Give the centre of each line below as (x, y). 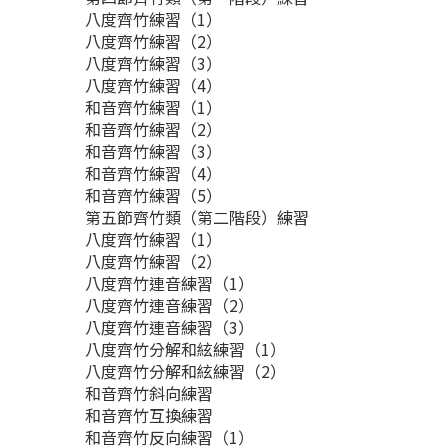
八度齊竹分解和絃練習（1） (187, 349)
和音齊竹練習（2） (155, 129)
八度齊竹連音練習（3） (171, 327)
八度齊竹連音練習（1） (171, 283)
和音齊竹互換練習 (151, 415)
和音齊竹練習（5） (155, 195)
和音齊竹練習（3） (155, 151)
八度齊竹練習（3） (155, 63)
